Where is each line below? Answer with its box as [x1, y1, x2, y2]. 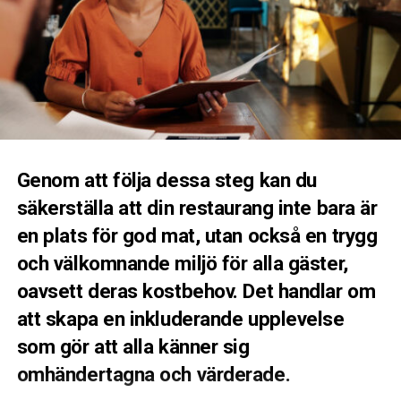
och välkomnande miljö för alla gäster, [16, 252, 348, 276]
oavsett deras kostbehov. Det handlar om [16, 279, 376, 303]
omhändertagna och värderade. [16, 363, 291, 387]
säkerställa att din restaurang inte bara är [16, 196, 378, 220]
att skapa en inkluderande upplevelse [16, 307, 345, 331]
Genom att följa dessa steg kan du [16, 168, 317, 192]
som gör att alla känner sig [16, 335, 250, 359]
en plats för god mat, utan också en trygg [16, 224, 378, 248]
